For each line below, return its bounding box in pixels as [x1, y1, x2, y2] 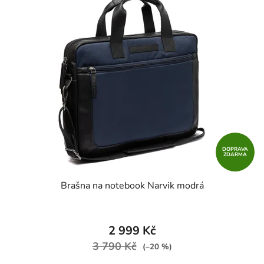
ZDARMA [223, 151, 247, 159]
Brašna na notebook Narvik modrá [60, 179, 204, 193]
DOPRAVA [222, 146, 248, 153]
